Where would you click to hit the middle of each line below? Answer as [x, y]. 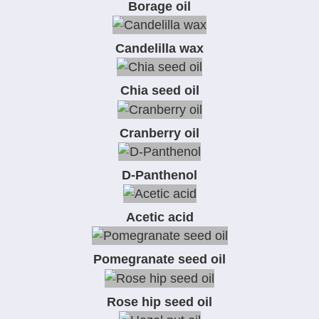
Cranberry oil [159, 133]
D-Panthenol [159, 175]
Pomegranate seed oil [159, 260]
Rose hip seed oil [159, 302]
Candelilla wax [159, 49]
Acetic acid [159, 218]
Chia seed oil [159, 91]
